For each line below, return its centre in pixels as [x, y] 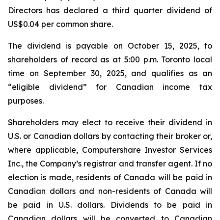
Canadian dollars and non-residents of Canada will [110, 191]
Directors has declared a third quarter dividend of [110, 10]
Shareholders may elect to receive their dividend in [110, 122]
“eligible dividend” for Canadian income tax [110, 87]
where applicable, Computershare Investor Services [110, 150]
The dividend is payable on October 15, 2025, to [110, 46]
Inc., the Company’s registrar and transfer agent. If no [110, 164]
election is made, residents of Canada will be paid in [110, 177]
